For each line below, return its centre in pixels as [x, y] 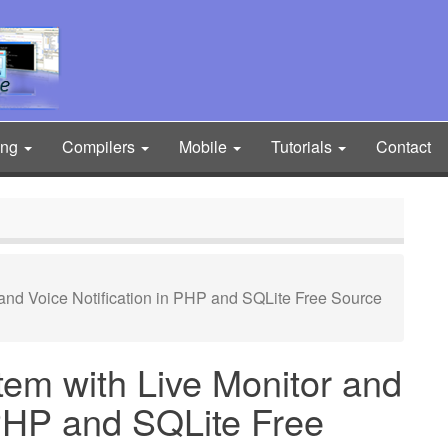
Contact [403, 146]
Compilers [100, 146]
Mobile [205, 146]
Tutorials [303, 146]
